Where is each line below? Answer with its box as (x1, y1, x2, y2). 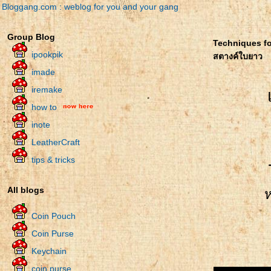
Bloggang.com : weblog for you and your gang (2, 2, 178, 11)
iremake (31, 85, 62, 94)
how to (31, 102, 57, 112)
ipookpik (31, 50, 63, 59)
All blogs (7, 185, 44, 195)
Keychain (31, 246, 67, 256)
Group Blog (7, 32, 55, 42)
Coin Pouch (31, 211, 76, 221)
